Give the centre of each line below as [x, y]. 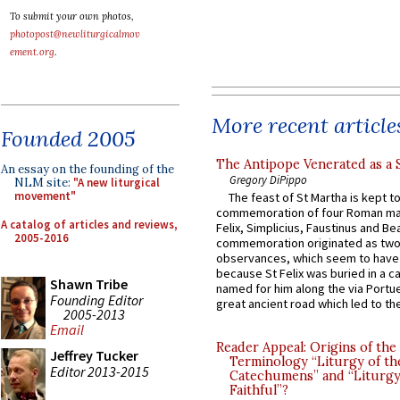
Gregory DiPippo [268, 179]
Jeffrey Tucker [94, 355]
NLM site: [44, 183]
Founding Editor [96, 300]
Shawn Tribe [89, 284]
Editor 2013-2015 [100, 371]
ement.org [32, 52]
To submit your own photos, [72, 16]
